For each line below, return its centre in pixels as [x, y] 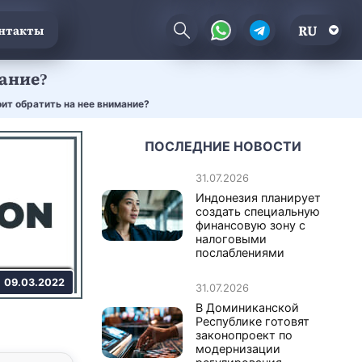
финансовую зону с [250, 225]
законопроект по [244, 335]
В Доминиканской [247, 307]
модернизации [238, 348]
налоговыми [231, 238]
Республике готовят [253, 321]
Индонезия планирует [258, 197]
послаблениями [240, 252]
